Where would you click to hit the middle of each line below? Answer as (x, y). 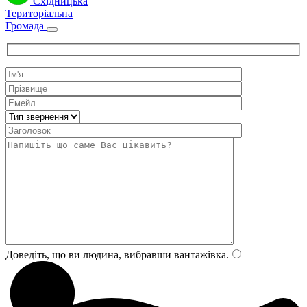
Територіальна (39, 13)
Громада (25, 25)
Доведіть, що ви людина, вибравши (88, 255)
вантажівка (199, 255)
